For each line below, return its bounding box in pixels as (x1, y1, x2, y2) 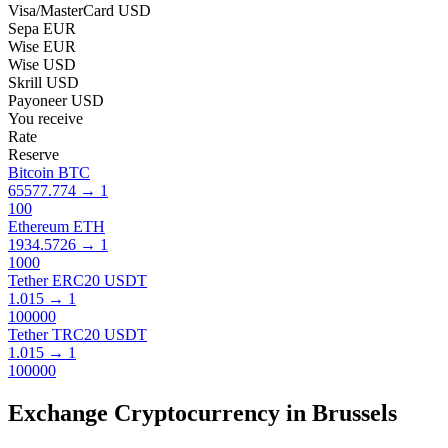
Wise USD (8, 55, 76, 73)
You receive (8, 109, 83, 127)
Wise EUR (8, 37, 76, 55)
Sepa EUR (8, 19, 76, 37)
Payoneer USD (8, 91, 104, 109)
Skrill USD (8, 73, 79, 91)
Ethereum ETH (8, 217, 105, 235)
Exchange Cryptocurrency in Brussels (8, 399, 397, 426)
